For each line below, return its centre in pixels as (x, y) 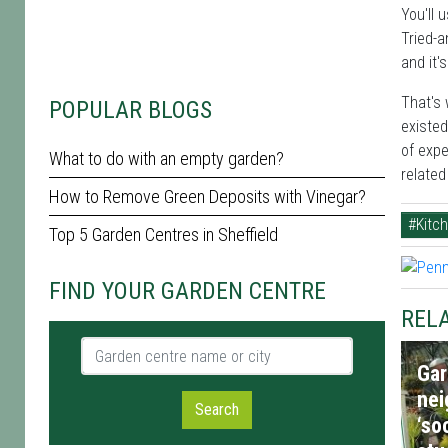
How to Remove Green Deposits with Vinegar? (207, 196)
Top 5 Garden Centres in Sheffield (163, 234)
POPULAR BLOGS (130, 110)
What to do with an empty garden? (166, 158)
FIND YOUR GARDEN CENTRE (187, 291)
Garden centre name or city (168, 347)
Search (217, 409)
